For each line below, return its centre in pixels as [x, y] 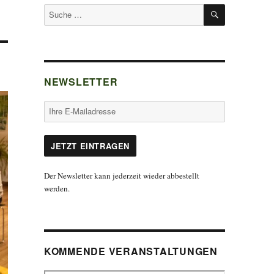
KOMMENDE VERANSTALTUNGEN [131, 251]
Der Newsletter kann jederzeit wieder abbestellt [121, 176]
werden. [57, 189]
